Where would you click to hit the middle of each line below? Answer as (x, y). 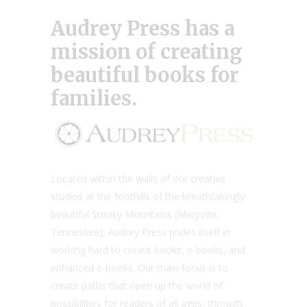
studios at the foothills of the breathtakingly (148, 197)
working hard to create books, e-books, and (148, 250)
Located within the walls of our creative (138, 179)
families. (94, 98)
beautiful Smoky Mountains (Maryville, (135, 214)
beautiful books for (145, 75)
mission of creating (147, 52)
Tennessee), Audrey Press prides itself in (140, 232)
